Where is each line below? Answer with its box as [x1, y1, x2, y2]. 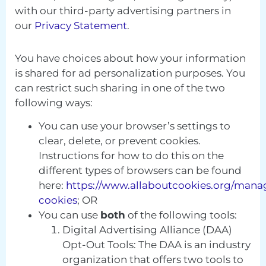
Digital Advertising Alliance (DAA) [62, 224, 232, 236]
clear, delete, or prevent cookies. [39, 135, 201, 147]
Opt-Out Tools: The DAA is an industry [62, 239, 251, 251]
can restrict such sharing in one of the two [15, 82, 225, 94]
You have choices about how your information [15, 52, 246, 64]
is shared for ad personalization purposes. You [15, 67, 245, 79]
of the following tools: [125, 209, 237, 221]
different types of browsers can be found [39, 164, 242, 177]
